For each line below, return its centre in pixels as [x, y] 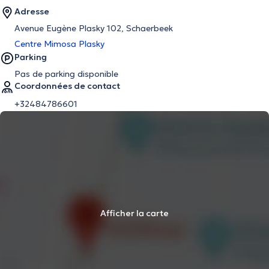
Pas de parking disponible [66, 74]
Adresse [32, 11]
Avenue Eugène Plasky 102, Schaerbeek [94, 28]
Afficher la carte [134, 213]
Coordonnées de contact [67, 86]
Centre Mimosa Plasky [59, 44]
